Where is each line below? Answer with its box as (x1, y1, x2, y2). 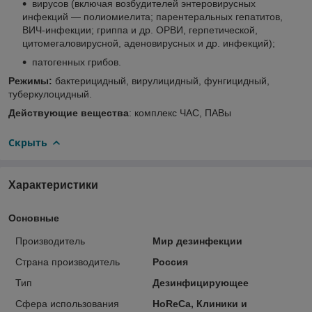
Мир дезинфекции (152, 235, 242, 247)
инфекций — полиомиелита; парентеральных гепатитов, (22, 10, 283, 22)
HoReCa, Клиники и (152, 297, 247, 309)
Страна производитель (15, 256, 120, 267)
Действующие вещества (8, 107, 129, 118)
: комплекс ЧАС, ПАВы (129, 107, 231, 118)
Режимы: (8, 75, 55, 86)
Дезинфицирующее (152, 276, 249, 288)
